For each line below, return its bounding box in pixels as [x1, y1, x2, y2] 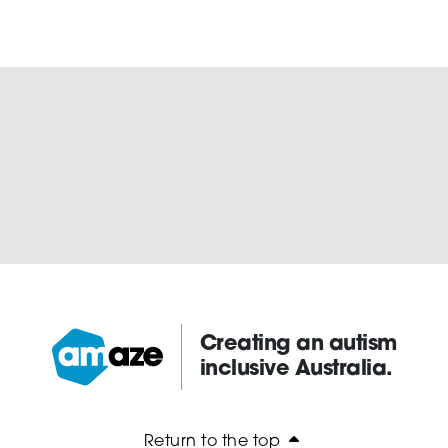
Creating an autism [199, 334, 397, 356]
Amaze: [50, 359, 113, 376]
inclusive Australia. [199, 359, 393, 381]
